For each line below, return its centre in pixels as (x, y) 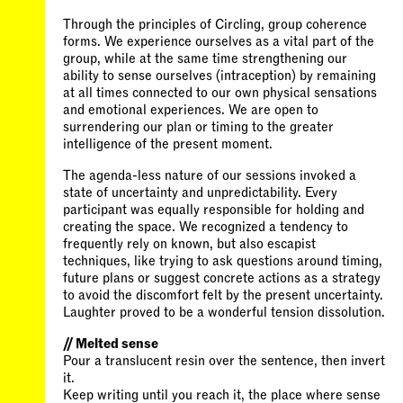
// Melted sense (111, 344)
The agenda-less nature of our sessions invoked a (210, 175)
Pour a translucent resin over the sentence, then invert (224, 361)
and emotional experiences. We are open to (191, 110)
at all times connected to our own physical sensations (220, 93)
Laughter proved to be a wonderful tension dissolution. (224, 312)
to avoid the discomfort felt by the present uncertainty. (223, 295)
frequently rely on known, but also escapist (189, 244)
